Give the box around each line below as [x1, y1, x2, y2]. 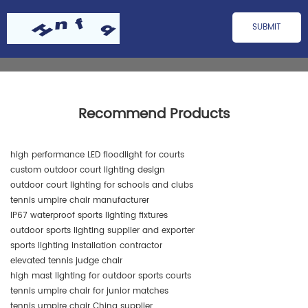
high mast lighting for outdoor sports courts [10, 269, 191, 283]
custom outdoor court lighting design [10, 163, 165, 177]
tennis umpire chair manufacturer [10, 193, 149, 207]
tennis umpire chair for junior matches [10, 284, 168, 298]
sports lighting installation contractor [10, 239, 162, 252]
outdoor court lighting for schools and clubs [10, 178, 193, 192]
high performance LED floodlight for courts [10, 148, 184, 162]
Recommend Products [78, 102, 230, 126]
